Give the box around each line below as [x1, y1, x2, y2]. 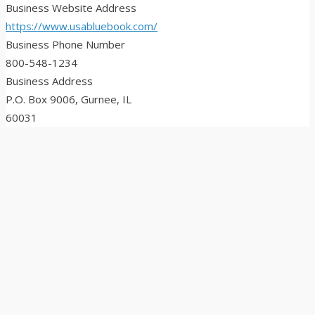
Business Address [6, 74, 93, 89]
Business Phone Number [6, 37, 125, 52]
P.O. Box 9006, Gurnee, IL [6, 92, 131, 107]
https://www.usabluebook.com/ [6, 19, 157, 34]
